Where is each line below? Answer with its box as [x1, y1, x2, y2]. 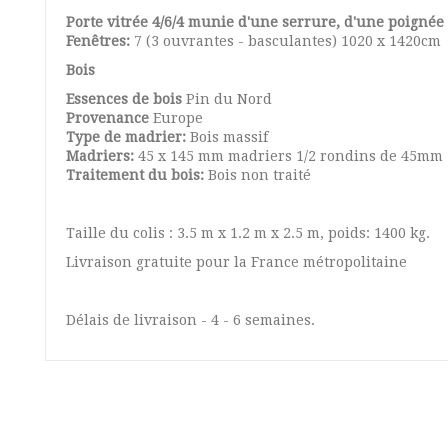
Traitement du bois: [66, 167, 204, 183]
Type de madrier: [66, 129, 190, 145]
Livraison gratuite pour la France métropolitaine [66, 254, 407, 270]
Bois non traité [204, 167, 311, 183]
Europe [153, 110, 203, 126]
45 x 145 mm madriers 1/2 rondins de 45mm [134, 148, 443, 164]
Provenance [66, 110, 153, 126]
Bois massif [190, 129, 268, 145]
